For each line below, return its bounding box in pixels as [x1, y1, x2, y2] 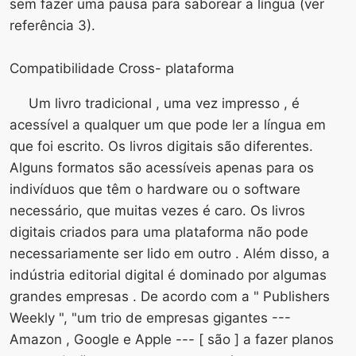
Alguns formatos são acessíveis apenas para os [10, 159, 314, 176]
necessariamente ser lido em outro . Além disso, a [10, 245, 330, 261]
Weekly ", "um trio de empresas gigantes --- [10, 309, 291, 326]
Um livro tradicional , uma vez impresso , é [29, 95, 300, 111]
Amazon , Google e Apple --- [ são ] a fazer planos [10, 331, 334, 347]
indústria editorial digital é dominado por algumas [10, 266, 327, 283]
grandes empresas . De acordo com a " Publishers [10, 288, 330, 304]
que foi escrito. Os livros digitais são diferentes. [10, 137, 313, 154]
